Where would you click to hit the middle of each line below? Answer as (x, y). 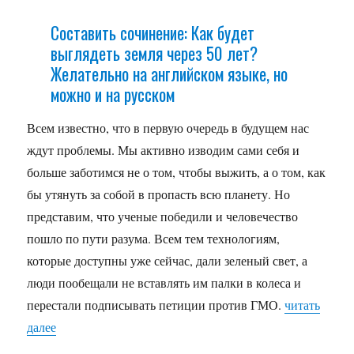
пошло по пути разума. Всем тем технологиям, (154, 239)
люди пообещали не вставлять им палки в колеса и (164, 283)
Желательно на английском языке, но (169, 74)
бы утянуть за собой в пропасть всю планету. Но (159, 194)
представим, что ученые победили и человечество (163, 217)
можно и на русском (112, 94)
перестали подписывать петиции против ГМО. (156, 305)
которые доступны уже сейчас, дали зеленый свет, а (168, 261)
